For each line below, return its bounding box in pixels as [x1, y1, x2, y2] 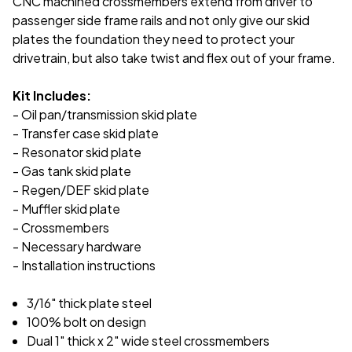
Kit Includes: [13, 86, 91, 104]
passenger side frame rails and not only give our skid [13, 11, 310, 28]
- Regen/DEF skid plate [13, 181, 149, 198]
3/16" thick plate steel [27, 294, 155, 311]
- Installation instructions [13, 256, 156, 273]
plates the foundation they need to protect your [13, 30, 295, 47]
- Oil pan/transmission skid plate [13, 105, 197, 123]
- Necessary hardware [13, 237, 141, 255]
